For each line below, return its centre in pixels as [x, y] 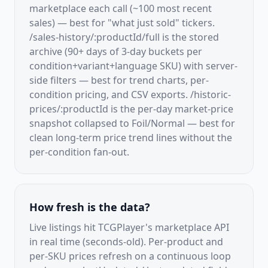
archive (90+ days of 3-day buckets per [116, 51]
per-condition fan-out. [79, 152]
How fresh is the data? [90, 207]
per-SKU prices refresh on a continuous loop [130, 256]
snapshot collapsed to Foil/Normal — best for [132, 123]
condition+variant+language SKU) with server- [133, 66]
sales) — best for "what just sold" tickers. [122, 23]
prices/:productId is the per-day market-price [131, 109]
